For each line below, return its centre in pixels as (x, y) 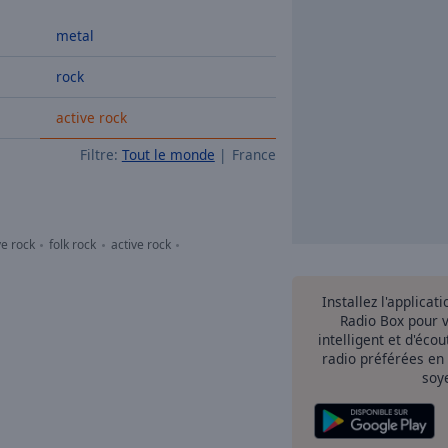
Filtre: (98, 154)
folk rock (72, 244)
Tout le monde (168, 154)
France (254, 154)
